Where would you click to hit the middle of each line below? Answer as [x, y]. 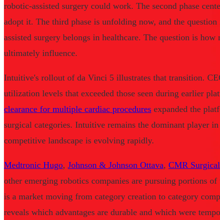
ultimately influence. [41, 53]
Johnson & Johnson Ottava [116, 165]
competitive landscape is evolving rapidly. [79, 141]
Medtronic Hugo [33, 165]
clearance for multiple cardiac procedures [78, 109]
